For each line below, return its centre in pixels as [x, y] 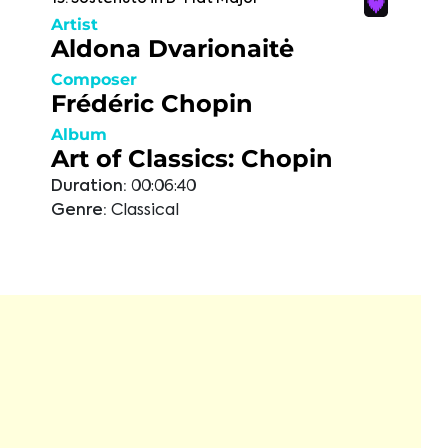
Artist [74, 24]
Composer [94, 79]
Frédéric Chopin [152, 103]
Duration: [89, 187]
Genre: [79, 211]
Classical [145, 211]
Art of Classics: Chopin [192, 158]
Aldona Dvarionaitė [172, 48]
